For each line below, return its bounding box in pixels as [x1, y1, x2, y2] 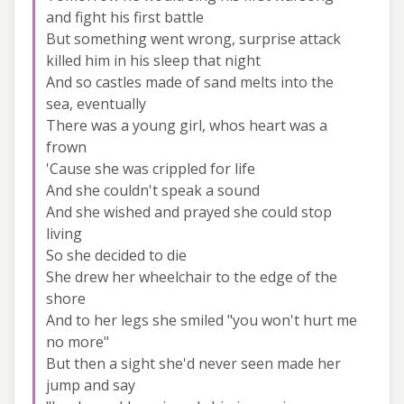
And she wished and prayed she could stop [46, 201, 332, 222]
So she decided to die [46, 244, 187, 265]
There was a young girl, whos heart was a [46, 115, 327, 135]
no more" [46, 331, 109, 352]
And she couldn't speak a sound [46, 179, 260, 200]
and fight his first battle [46, 6, 204, 27]
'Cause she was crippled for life [46, 158, 255, 179]
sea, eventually [46, 93, 146, 114]
